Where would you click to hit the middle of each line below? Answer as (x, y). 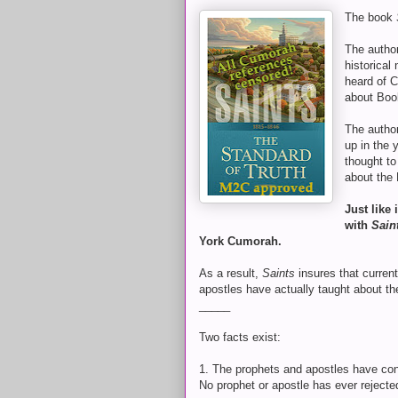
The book (370, 17)
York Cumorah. (240, 241)
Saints (280, 273)
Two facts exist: (240, 337)
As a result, (231, 273)
